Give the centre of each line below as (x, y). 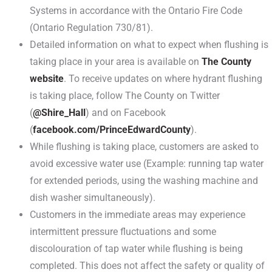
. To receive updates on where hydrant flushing (163, 79)
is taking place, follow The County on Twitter (125, 96)
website (47, 79)
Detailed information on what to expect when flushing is (149, 45)
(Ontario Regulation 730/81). (92, 28)
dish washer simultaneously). (93, 198)
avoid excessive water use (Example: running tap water (147, 164)
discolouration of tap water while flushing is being (137, 249)
